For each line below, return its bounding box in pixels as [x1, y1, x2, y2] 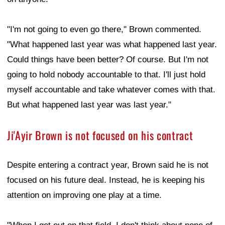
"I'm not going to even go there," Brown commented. [7, 25, 201, 35]
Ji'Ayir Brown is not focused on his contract [7, 127, 193, 144]
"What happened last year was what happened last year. [7, 40, 217, 50]
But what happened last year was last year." [7, 100, 171, 110]
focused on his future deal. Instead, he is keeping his [7, 175, 205, 185]
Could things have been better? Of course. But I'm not [7, 55, 208, 65]
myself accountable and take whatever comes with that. [7, 85, 215, 95]
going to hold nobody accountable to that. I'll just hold [7, 70, 205, 80]
